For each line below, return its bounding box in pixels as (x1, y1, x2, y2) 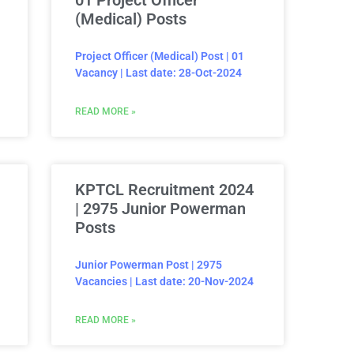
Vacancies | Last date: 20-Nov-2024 (75, 275, 254, 288)
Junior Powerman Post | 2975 (75, 258, 222, 272)
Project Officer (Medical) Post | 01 (75, 50, 244, 63)
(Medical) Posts (75, 9, 186, 29)
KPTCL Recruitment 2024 (75, 180, 254, 200)
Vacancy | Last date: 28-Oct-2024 (75, 66, 242, 80)
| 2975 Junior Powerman (75, 199, 246, 219)
